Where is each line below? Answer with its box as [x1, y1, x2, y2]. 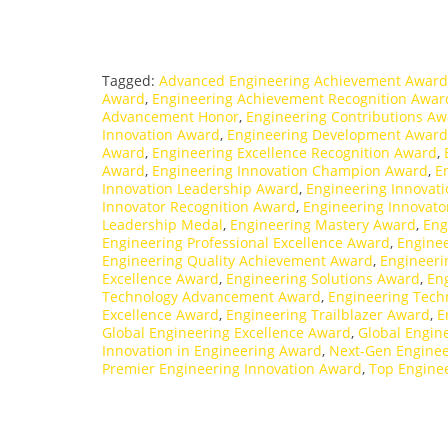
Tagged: [102, 71, 159, 91]
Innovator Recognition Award [102, 197, 296, 217]
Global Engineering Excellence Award [102, 323, 351, 343]
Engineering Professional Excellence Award [102, 233, 390, 253]
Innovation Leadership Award [102, 179, 299, 199]
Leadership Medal [102, 215, 223, 235]
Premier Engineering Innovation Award [102, 359, 362, 379]
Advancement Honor [102, 107, 239, 127]
